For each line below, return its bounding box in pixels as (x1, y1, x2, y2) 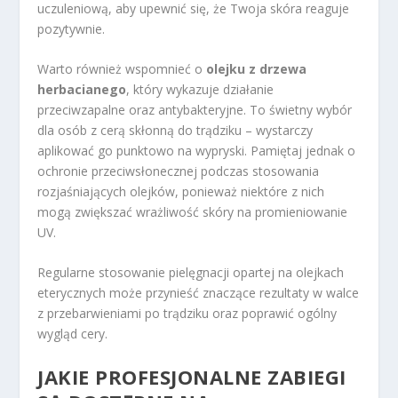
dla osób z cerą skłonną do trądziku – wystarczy (37, 121, 314, 139)
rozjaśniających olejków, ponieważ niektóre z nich (37, 182, 325, 200)
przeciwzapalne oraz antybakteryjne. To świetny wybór (37, 100, 353, 118)
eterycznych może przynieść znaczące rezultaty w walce (37, 284, 360, 302)
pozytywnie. (37, 20, 106, 37)
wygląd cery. (37, 325, 108, 343)
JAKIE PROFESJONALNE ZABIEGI (37, 362, 346, 390)
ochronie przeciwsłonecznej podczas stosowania (37, 162, 320, 179)
